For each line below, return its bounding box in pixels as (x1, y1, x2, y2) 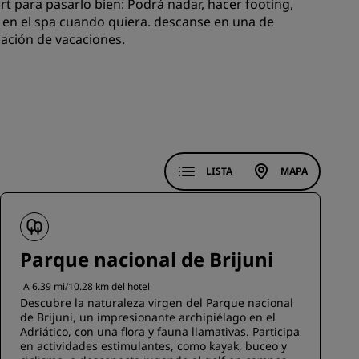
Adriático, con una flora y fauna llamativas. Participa (20, 324, 300, 339)
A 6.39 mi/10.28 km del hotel (23, 280, 150, 293)
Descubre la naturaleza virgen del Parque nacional (20, 295, 293, 310)
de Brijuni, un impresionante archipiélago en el (20, 309, 276, 325)
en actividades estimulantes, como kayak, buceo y (20, 338, 287, 353)
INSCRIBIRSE (138, 38, 219, 56)
